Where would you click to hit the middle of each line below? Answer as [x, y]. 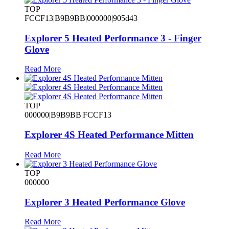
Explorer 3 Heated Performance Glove [105, 202]
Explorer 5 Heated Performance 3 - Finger [113, 38]
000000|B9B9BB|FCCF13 [68, 115]
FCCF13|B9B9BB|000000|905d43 [81, 18]
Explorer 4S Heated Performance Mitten [109, 135]
